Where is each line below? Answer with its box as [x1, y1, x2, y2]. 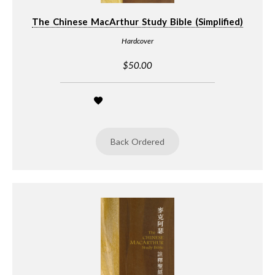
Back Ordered [110, 136, 165, 147]
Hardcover [122, 36, 153, 46]
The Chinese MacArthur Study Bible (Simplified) [32, 16, 243, 28]
